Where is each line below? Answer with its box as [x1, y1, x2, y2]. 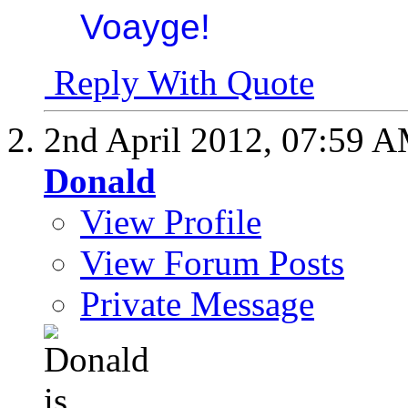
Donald [44, 161, 156, 201]
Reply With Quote [45, 63, 314, 103]
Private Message [80, 284, 314, 324]
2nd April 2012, [44, 120, 281, 160]
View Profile [80, 202, 261, 242]
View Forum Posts [80, 243, 344, 283]
